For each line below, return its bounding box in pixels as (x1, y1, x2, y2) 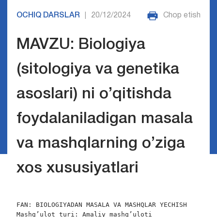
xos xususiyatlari (16, 161, 139, 176)
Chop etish (163, 12, 201, 19)
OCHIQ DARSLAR (16, 12, 80, 19)
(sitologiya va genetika (16, 62, 179, 77)
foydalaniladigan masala (16, 112, 193, 126)
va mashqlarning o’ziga (16, 137, 185, 151)
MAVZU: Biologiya (16, 38, 145, 52)
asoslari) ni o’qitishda (16, 87, 171, 102)
